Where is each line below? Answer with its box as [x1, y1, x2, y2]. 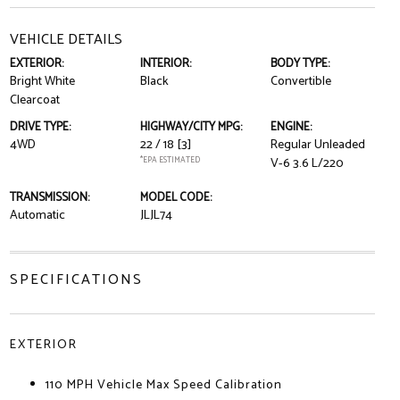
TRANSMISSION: [9, 188, 89, 207]
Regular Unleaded [271, 135, 366, 155]
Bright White [9, 71, 75, 92]
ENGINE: [271, 118, 312, 137]
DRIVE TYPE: [9, 118, 71, 137]
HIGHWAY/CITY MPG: [139, 118, 242, 137]
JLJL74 [139, 205, 172, 226]
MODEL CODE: [139, 188, 212, 207]
